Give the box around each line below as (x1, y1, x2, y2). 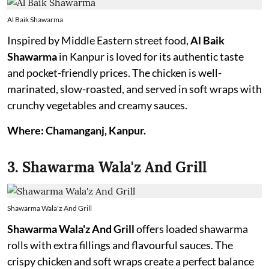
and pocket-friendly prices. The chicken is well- (7, 66, 222, 79)
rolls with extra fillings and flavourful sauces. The (7, 238, 233, 252)
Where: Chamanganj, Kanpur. (7, 124, 146, 137)
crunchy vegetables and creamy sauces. (7, 98, 187, 112)
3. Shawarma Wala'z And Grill (7, 158, 207, 177)
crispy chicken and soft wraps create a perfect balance (7, 255, 254, 268)
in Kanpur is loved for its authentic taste (57, 50, 244, 63)
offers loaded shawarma (136, 222, 248, 235)
